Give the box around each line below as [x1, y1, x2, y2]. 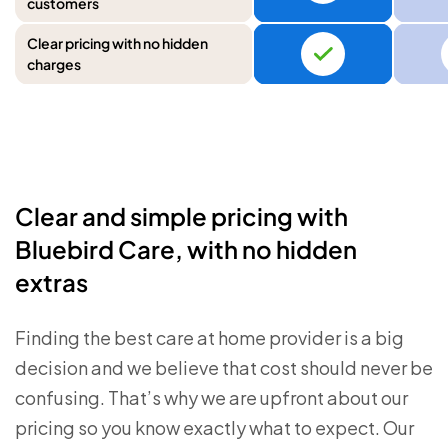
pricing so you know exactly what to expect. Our [15, 416, 414, 439]
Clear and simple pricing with [15, 201, 348, 231]
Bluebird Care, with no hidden [15, 234, 357, 264]
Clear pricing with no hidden [27, 34, 208, 52]
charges [27, 55, 81, 73]
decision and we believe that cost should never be [15, 356, 433, 379]
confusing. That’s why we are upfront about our [15, 386, 408, 409]
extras [15, 267, 88, 297]
